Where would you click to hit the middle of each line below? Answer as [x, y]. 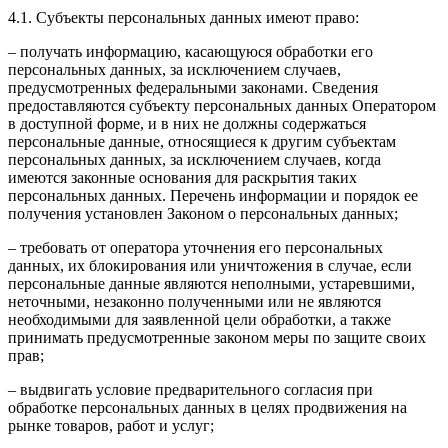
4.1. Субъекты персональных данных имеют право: [183, 18]
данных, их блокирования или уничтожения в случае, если [210, 266]
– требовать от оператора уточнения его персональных [195, 248]
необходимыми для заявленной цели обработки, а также [199, 320]
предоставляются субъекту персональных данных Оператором [222, 106]
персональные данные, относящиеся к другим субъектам [202, 142]
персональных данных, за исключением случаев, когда [194, 160]
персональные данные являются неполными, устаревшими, [211, 284]
